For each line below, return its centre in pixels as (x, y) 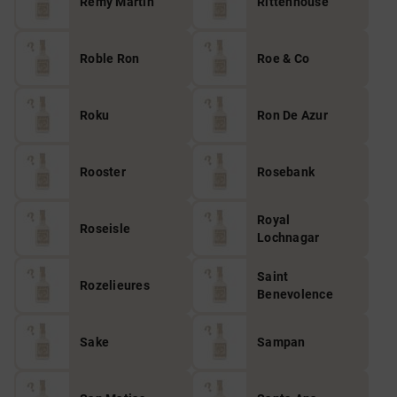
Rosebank (286, 172)
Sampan (281, 342)
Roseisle (105, 229)
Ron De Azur (292, 115)
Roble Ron (110, 58)
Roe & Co (283, 58)
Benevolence (295, 294)
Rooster (103, 172)
